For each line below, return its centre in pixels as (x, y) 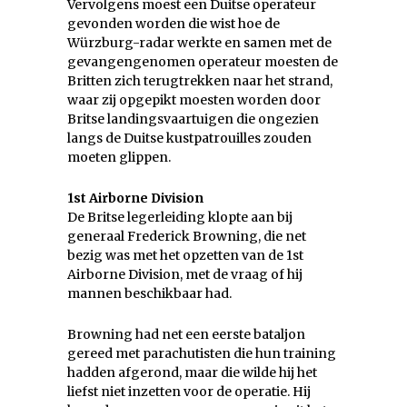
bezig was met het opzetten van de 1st (185, 255)
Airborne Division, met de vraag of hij (185, 274)
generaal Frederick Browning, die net (187, 236)
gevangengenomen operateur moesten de (203, 61)
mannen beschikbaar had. (149, 293)
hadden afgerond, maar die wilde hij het (192, 372)
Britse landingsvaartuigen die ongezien (193, 119)
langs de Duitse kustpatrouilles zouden (189, 138)
